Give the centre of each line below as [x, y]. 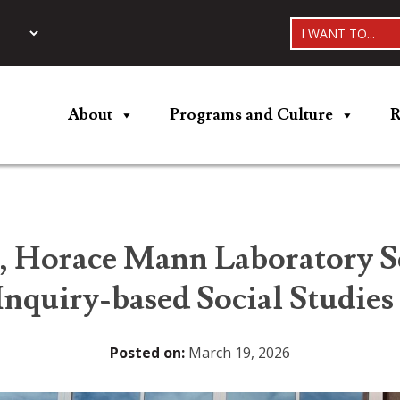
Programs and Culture [251, 114]
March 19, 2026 [237, 353]
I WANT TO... [337, 33]
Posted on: [147, 353]
